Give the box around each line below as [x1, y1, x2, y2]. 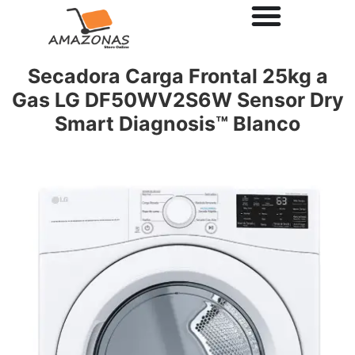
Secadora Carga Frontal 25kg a [27, 64, 328, 88]
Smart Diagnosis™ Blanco [55, 112, 300, 136]
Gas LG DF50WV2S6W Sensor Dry [11, 88, 344, 112]
